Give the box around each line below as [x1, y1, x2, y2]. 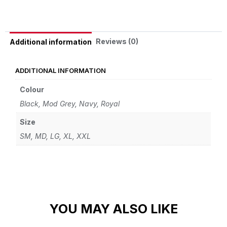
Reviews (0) [95, 36, 138, 46]
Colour [20, 85, 44, 94]
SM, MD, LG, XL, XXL [20, 132, 91, 141]
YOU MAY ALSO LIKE [49, 201, 178, 217]
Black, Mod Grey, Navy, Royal [20, 99, 120, 108]
